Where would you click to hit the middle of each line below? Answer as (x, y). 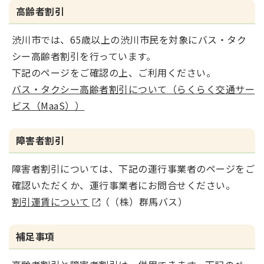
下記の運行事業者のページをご (187, 169)
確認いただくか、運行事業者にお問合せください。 (124, 185)
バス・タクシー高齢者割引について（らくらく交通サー (133, 89)
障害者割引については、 (65, 169)
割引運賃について (51, 202)
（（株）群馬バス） (144, 202)
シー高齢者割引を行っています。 (84, 56)
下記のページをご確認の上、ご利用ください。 (114, 72)
